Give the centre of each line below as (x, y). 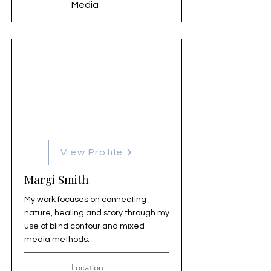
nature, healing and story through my (97, 213)
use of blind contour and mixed (84, 226)
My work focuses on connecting (85, 200)
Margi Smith (57, 179)
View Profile (92, 152)
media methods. (57, 240)
